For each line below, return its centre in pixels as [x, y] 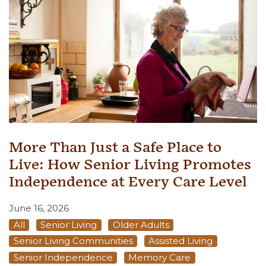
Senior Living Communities [73, 241]
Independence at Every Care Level [128, 182]
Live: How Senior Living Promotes [130, 165]
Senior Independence [63, 257]
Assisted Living [180, 241]
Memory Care [159, 257]
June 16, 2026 [39, 208]
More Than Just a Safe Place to [115, 148]
